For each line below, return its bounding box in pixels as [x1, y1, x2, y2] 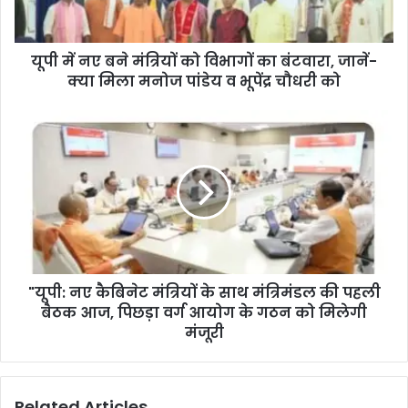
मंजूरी [184, 321, 224, 343]
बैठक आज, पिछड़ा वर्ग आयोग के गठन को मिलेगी [41, 301, 367, 323]
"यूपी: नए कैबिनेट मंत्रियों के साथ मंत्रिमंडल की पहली [27, 281, 381, 303]
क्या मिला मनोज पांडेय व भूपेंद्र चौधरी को [67, 70, 341, 92]
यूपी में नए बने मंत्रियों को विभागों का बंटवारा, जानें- [31, 50, 377, 72]
